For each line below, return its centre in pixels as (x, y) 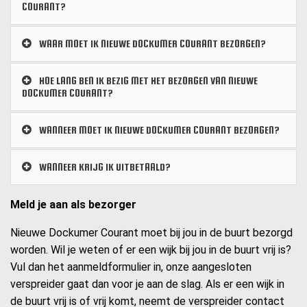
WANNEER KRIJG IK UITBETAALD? (104, 167)
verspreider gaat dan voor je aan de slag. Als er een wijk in (147, 284)
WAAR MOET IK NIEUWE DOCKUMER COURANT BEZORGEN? (151, 44)
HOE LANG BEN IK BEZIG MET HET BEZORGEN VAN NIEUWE (147, 81)
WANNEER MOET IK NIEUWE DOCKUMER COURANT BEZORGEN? (158, 130)
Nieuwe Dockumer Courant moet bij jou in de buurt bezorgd (151, 233)
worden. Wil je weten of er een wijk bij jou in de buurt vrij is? (151, 250)
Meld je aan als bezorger (73, 205)
